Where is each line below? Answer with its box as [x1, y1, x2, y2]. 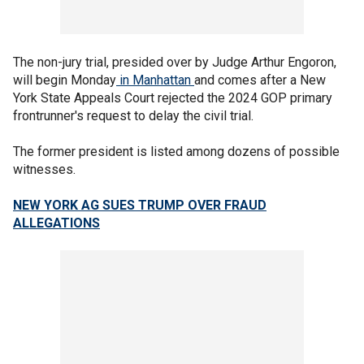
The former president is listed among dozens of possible [13, 144, 340, 159]
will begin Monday [13, 72, 116, 88]
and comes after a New [194, 72, 326, 88]
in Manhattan [116, 72, 194, 88]
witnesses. [13, 162, 79, 177]
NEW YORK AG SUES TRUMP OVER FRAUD [13, 197, 266, 213]
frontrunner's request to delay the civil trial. [13, 108, 253, 123]
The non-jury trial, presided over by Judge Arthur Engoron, [13, 54, 336, 70]
